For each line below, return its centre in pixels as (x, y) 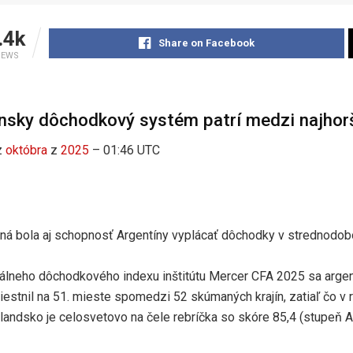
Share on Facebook (206, 43)
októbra (26, 150)
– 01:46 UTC (124, 150)
